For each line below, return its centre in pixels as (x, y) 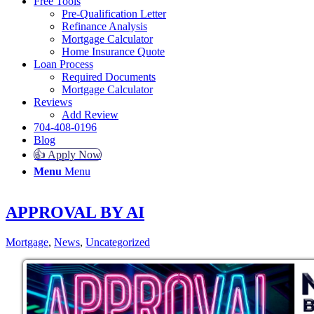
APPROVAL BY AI (75, 212)
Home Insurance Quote (113, 51)
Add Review (90, 114)
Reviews (53, 102)
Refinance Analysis (104, 26)
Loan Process (63, 64)
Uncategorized (118, 242)
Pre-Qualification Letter (114, 13)
